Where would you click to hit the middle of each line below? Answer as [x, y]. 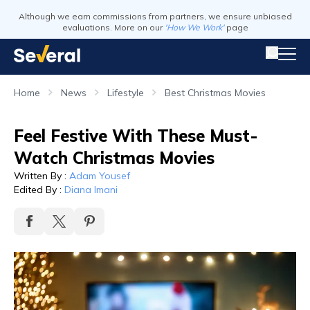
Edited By [35, 190]
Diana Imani [91, 190]
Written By [38, 176]
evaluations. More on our [112, 27]
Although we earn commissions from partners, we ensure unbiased [155, 16]
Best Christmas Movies [215, 93]
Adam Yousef [100, 176]
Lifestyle [126, 93]
